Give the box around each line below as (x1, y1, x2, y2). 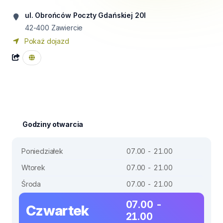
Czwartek (26, 202, 89, 219)
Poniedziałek (21, 147, 63, 155)
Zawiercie (51, 23, 83, 32)
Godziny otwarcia (22, 120, 84, 128)
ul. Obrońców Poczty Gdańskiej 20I (25, 11, 146, 19)
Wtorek (21, 163, 45, 172)
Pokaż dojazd (22, 37, 69, 45)
